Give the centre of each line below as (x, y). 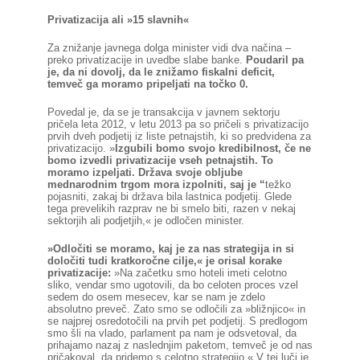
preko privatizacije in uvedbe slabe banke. (145, 60)
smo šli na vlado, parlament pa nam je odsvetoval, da (172, 333)
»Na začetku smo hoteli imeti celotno (200, 273)
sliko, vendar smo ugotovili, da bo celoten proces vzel (172, 285)
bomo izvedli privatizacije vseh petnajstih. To (160, 160)
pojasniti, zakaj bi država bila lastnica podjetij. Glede (169, 196)
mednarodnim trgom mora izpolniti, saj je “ (156, 184)
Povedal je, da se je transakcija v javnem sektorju (163, 112)
